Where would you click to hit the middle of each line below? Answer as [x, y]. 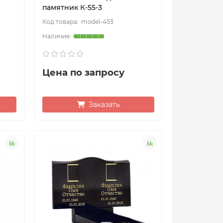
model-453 [98, 22]
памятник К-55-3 [72, 8]
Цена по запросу [84, 73]
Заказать [104, 105]
